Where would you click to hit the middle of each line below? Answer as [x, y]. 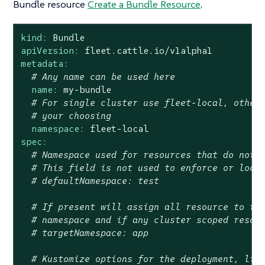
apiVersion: [50, 51]
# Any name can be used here [103, 77]
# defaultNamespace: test [95, 181]
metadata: [44, 64]
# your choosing [71, 116]
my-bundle [87, 90]
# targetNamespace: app [90, 233]
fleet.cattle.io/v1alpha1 [148, 51]
